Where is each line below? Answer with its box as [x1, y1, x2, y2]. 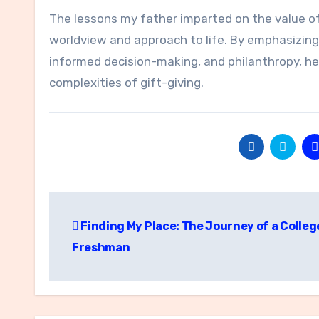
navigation [48, 224, 163, 246]
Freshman [72, 241, 130, 254]
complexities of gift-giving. [49, 75, 204, 90]
